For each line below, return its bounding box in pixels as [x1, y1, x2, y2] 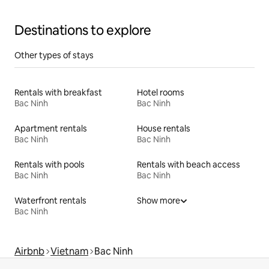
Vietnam [50, 244, 88, 258]
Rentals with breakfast [14, 86, 102, 98]
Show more [137, 195, 180, 206]
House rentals [137, 122, 190, 134]
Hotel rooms [137, 86, 184, 98]
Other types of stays [14, 49, 94, 61]
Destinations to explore [14, 21, 151, 39]
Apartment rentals [14, 122, 87, 134]
